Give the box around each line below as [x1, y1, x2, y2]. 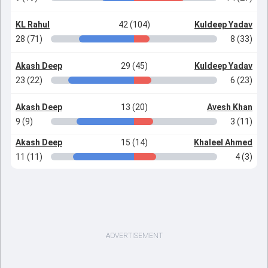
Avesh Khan [207, 102, 252, 112]
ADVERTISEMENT [105, 232, 163, 240]
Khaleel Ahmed [194, 138, 252, 147]
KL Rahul [16, 20, 50, 29]
